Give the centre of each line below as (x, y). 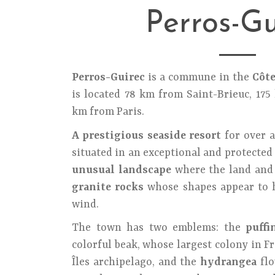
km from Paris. (108, 112)
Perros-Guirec (108, 77)
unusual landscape (122, 170)
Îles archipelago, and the (136, 262)
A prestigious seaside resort (147, 135)
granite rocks (108, 187)
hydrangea (228, 262)
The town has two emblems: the (159, 228)
